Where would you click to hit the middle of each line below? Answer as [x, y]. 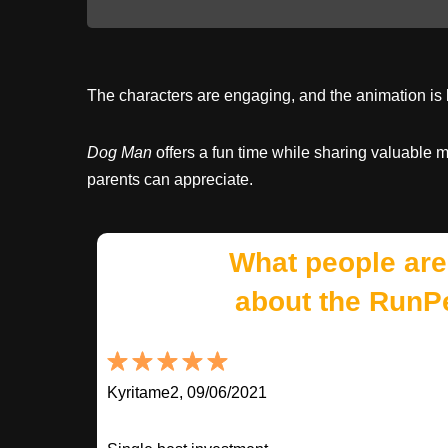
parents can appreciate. [170, 179]
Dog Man [119, 152]
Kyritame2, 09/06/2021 [187, 392]
